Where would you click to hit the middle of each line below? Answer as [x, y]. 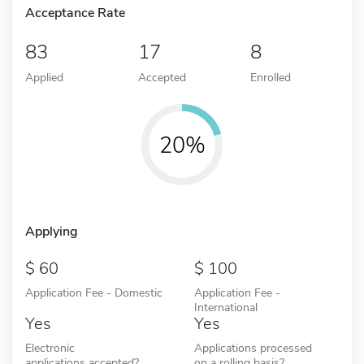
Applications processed [253, 347]
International [226, 307]
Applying [52, 231]
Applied [44, 77]
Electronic [50, 347]
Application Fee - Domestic [94, 292]
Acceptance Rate [75, 13]
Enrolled [271, 77]
